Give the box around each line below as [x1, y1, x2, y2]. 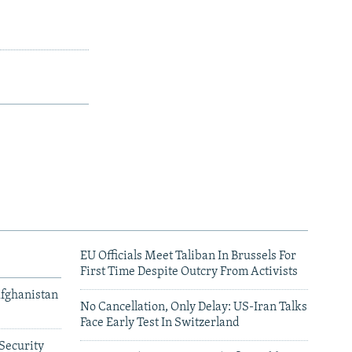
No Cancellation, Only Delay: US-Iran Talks [80, 301, 307, 314]
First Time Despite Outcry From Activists [80, 266, 298, 279]
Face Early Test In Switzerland [80, 317, 240, 330]
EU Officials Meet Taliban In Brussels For [80, 250, 296, 263]
